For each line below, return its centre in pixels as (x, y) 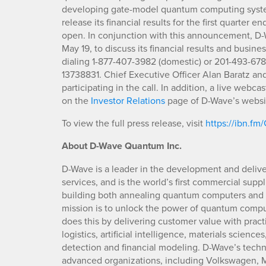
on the (76, 101)
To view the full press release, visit (134, 123)
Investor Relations (128, 101)
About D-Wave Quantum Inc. (122, 146)
